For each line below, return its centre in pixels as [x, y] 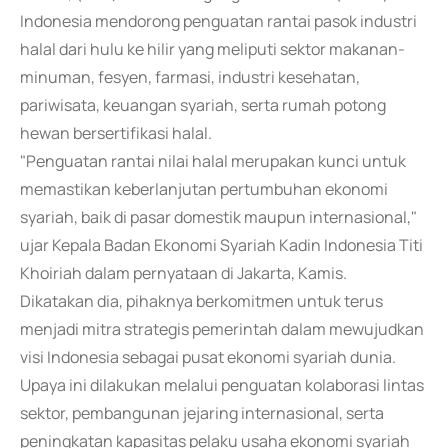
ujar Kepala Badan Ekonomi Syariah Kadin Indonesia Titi [221, 245]
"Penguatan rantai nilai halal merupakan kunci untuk [213, 161]
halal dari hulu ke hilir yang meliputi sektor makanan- [212, 49]
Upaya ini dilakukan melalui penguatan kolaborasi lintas [222, 385]
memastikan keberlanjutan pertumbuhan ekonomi [204, 189]
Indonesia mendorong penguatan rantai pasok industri [218, 21]
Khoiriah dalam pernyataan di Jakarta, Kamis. [183, 273]
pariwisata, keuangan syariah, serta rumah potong [203, 105]
